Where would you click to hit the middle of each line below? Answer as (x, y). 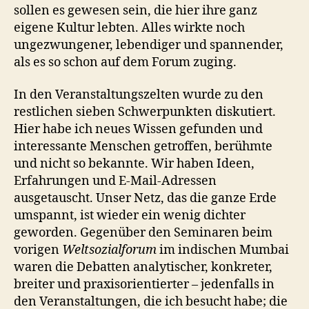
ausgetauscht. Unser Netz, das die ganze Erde (145, 198)
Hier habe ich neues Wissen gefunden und (138, 129)
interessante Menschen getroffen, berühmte (143, 147)
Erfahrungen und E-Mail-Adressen (115, 181)
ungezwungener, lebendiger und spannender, (149, 45)
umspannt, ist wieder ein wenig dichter (130, 216)
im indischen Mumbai (223, 250)
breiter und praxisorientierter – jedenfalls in (144, 285)
